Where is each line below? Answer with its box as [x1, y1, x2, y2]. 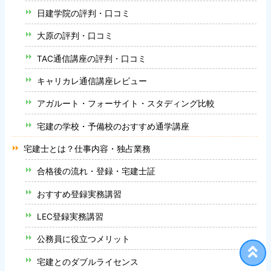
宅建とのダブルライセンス [37, 256, 139, 267]
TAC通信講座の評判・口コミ [37, 53, 147, 64]
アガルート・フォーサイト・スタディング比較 [37, 99, 215, 109]
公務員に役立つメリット [37, 234, 131, 244]
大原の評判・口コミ [37, 31, 114, 41]
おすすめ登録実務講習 [37, 189, 122, 199]
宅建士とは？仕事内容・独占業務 [24, 143, 151, 154]
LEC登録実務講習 [37, 211, 104, 221]
